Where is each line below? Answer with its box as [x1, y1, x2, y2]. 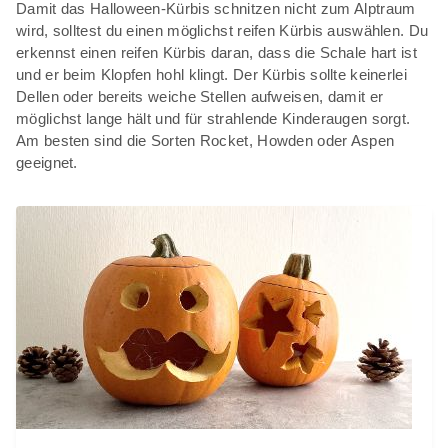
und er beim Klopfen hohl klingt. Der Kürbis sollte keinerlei [16, 65, 407, 83]
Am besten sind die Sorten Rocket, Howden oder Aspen [16, 131, 395, 149]
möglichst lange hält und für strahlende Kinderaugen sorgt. [16, 109, 411, 127]
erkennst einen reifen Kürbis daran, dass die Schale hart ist [16, 43, 417, 61]
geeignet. [16, 153, 78, 171]
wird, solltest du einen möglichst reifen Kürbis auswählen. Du [16, 21, 429, 39]
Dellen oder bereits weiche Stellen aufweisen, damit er [16, 87, 384, 105]
